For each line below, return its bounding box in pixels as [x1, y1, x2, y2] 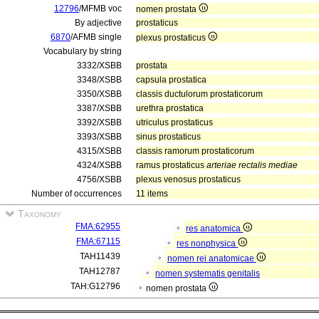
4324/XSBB [77, 160, 122, 170]
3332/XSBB [77, 61, 122, 70]
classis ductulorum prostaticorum [136, 89, 263, 99]
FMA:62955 [75, 221, 120, 231]
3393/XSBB [77, 132, 122, 142]
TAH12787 [79, 266, 120, 276]
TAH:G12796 [70, 281, 120, 291]
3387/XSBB [77, 103, 122, 113]
